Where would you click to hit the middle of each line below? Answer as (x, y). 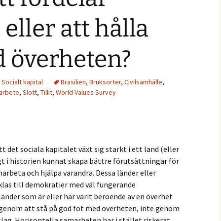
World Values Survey (86, 92)
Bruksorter (105, 82)
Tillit (46, 92)
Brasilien (73, 82)
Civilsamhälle (143, 82)
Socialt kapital (22, 82)
